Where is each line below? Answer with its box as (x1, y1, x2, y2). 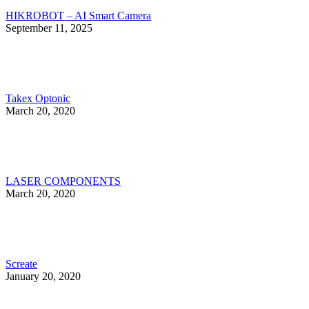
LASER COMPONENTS (6, 175, 121, 187)
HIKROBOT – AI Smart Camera (6, 9, 151, 21)
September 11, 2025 (6, 21, 92, 34)
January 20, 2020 (6, 270, 81, 282)
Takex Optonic (6, 92, 70, 104)
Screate (6, 257, 37, 270)
